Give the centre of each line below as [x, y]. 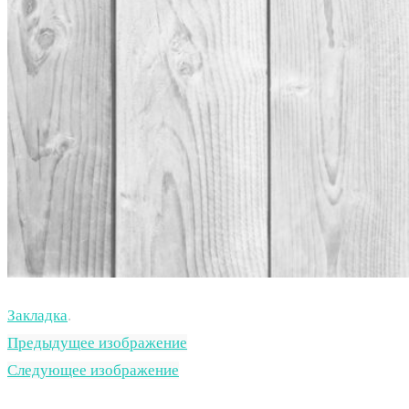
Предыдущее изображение [97, 343]
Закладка [37, 316]
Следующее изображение [93, 371]
